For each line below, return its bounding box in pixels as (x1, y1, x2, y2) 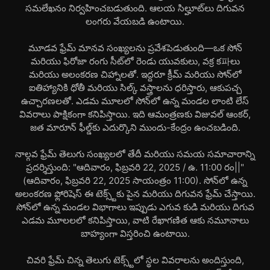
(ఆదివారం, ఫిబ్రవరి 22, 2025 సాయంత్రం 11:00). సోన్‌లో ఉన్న (23, 175, 247, 186)
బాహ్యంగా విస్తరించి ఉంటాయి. (80, 228, 190, 239)
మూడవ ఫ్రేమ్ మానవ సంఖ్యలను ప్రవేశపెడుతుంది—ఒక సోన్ (28, 42, 242, 54)
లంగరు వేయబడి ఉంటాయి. (86, 16, 184, 27)
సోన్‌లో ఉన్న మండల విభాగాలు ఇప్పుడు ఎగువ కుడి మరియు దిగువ (16, 201, 254, 213)
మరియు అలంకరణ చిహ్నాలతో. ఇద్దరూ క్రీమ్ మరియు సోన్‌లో (28, 69, 242, 80)
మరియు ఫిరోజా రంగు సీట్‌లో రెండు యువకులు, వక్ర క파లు (30, 55, 240, 67)
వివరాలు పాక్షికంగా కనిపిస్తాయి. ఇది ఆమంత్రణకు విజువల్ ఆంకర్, (19, 108, 251, 120)
